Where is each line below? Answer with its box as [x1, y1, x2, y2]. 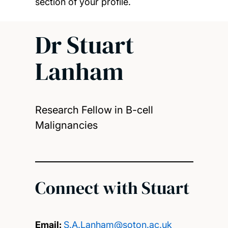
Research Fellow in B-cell [35, 104, 153, 117]
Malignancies [35, 119, 98, 132]
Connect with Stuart [35, 176, 189, 199]
